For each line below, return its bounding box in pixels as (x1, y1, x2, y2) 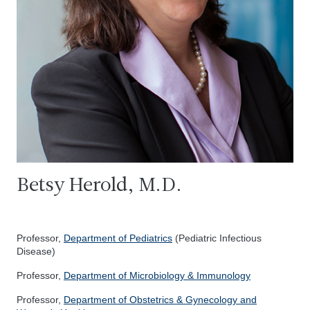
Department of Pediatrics (64, 232, 172, 244)
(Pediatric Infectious (172, 232, 262, 244)
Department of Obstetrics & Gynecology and (64, 294, 257, 305)
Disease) (17, 246, 55, 257)
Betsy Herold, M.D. (17, 176, 182, 196)
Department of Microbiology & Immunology (64, 270, 250, 281)
